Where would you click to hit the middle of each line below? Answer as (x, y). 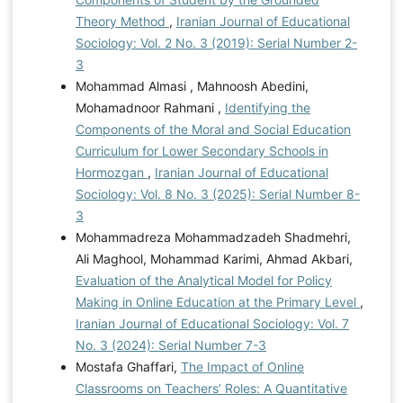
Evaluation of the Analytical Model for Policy (203, 280)
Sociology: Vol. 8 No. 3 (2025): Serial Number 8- (217, 193)
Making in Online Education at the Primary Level (217, 301)
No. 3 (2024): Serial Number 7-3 (170, 345)
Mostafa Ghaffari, (128, 366)
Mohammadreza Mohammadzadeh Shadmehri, (213, 237)
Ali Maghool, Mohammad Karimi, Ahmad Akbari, (214, 258)
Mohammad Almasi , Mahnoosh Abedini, (192, 85)
